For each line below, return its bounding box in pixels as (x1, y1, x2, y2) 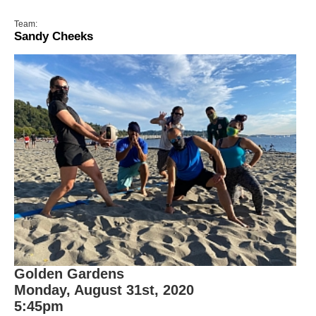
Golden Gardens (14, 266, 124, 281)
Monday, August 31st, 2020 (14, 282, 194, 298)
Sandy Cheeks (14, 30, 93, 43)
